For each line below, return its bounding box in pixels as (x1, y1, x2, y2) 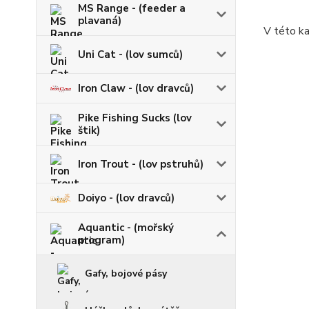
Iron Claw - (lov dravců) (78, 81, 194, 96)
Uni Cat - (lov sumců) (78, 48, 183, 62)
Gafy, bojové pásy (85, 267, 167, 281)
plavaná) (78, 14, 121, 28)
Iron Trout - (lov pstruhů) (78, 157, 203, 172)
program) (78, 233, 125, 248)
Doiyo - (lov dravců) (78, 191, 175, 206)
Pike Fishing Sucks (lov (78, 111, 192, 126)
